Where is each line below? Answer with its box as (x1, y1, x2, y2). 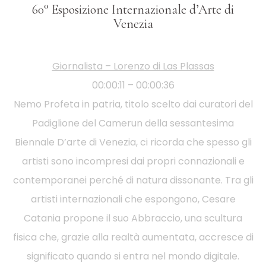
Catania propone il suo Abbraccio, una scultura (24, 211, 242, 225)
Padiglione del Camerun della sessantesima (32, 116, 234, 130)
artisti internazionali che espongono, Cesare (30, 192, 236, 206)
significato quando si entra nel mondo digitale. (27, 249, 239, 263)
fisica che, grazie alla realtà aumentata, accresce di (12, 230, 254, 244)
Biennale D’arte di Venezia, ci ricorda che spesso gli (14, 135, 252, 149)
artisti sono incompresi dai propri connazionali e (21, 154, 245, 168)
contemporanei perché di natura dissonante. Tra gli (12, 173, 254, 187)
